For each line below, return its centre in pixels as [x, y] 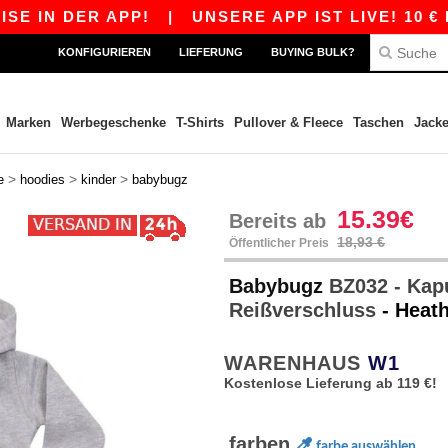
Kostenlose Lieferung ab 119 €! [330, 383]
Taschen [378, 122]
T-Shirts [199, 122]
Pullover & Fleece [288, 122]
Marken [28, 122]
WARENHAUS [296, 363]
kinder [98, 179]
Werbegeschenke [113, 122]
